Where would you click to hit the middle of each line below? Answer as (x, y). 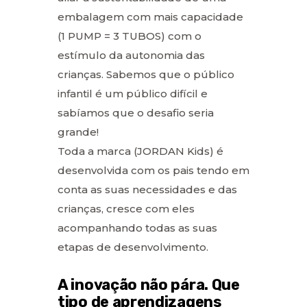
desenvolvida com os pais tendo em (153, 170)
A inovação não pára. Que (149, 284)
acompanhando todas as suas (137, 228)
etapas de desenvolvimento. (133, 247)
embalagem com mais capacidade (150, 16)
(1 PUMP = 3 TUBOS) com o (130, 36)
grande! (78, 132)
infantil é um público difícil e (133, 93)
